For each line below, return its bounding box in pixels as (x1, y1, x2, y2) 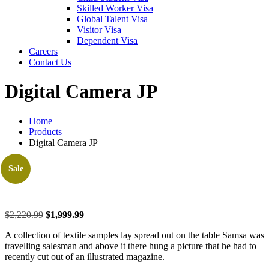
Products (29, 126, 62, 137)
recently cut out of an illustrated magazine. (5, 251, 165, 262)
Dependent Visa (77, 35, 138, 46)
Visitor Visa (77, 25, 121, 35)
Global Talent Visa (77, 14, 148, 24)
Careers (29, 46, 58, 56)
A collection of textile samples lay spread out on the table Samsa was (5, 229, 264, 240)
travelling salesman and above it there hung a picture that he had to (5, 240, 256, 251)
